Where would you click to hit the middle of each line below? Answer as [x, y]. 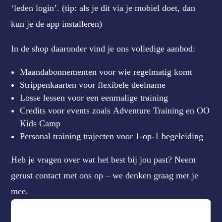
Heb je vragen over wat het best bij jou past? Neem [104, 160]
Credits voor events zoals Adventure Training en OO [115, 111]
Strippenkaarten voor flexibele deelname [93, 85]
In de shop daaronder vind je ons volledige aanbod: [103, 49]
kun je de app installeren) [57, 24]
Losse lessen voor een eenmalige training [94, 98]
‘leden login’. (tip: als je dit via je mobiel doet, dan [103, 8]
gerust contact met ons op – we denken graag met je [105, 175]
